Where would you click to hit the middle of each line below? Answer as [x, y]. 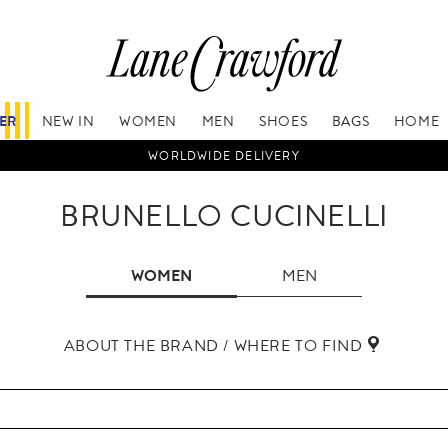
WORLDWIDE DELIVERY [224, 156]
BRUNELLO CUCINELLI [224, 216]
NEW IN [68, 120]
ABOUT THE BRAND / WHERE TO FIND [213, 345]
